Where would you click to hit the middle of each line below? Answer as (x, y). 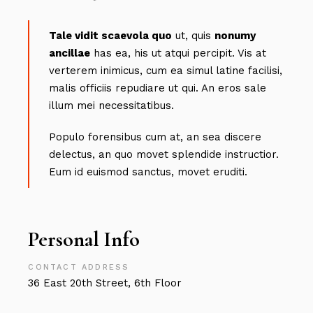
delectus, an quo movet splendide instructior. (164, 155)
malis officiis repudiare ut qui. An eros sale (158, 88)
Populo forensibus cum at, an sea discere (155, 137)
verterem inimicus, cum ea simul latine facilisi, (166, 71)
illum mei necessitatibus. (112, 106)
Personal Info (84, 240)
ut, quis (194, 36)
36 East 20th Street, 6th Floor (105, 283)
